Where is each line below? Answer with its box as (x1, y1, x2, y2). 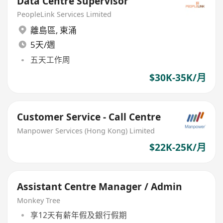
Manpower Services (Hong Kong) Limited (17, 125, 155, 135)
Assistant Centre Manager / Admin (17, 180, 183, 194)
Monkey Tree (17, 196, 61, 206)
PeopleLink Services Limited (17, 9, 112, 19)
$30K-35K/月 (149, 71, 206, 84)
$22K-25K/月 (149, 140, 206, 154)
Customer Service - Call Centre (17, 111, 161, 124)
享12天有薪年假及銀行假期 (30, 209, 127, 221)
